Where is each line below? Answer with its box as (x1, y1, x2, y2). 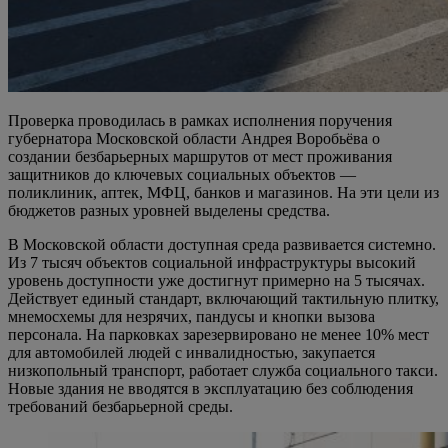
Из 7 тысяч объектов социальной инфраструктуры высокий (8, 253, 416, 271)
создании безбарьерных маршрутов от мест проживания (8, 147, 392, 165)
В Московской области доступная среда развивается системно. (8, 235, 436, 253)
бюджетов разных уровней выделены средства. (8, 201, 330, 219)
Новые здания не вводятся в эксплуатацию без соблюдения (8, 379, 413, 397)
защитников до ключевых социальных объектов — (8, 165, 356, 183)
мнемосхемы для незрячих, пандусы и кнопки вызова (8, 307, 375, 325)
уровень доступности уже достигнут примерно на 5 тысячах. (8, 271, 425, 289)
